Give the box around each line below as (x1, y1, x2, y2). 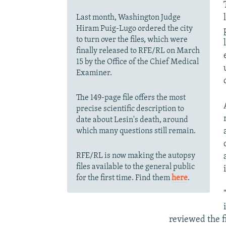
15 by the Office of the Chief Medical (76, 58, 199, 66)
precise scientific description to (76, 104, 184, 113)
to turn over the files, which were (76, 35, 188, 44)
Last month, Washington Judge (76, 13, 181, 22)
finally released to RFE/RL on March (76, 46, 200, 55)
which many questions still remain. (76, 127, 196, 135)
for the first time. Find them (76, 174, 172, 182)
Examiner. (76, 69, 112, 77)
